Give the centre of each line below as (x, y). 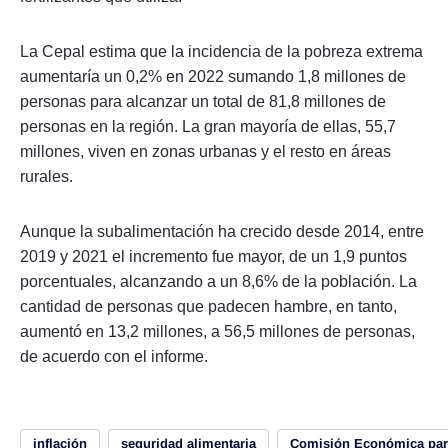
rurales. (46, 176)
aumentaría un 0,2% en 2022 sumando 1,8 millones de (213, 76)
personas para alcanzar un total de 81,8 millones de (203, 101)
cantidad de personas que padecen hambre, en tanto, (208, 306)
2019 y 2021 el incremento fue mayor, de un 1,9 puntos (213, 256)
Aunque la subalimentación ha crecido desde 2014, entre (222, 231)
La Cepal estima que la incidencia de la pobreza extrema (221, 51)
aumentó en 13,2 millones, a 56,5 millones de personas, (217, 331)
